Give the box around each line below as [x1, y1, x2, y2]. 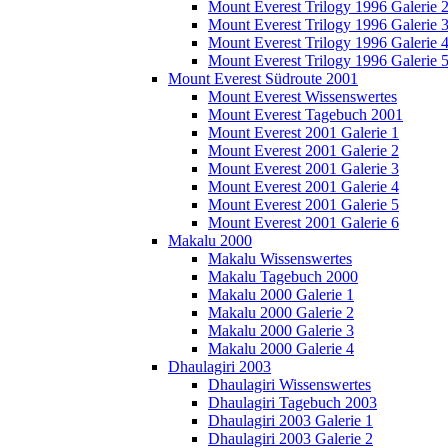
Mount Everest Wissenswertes [208, 88, 397, 106]
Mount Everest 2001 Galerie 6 [208, 214, 399, 232]
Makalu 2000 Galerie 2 [208, 304, 354, 322]
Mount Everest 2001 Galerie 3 [208, 160, 399, 178]
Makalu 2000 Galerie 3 [208, 322, 354, 340]
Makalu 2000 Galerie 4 [208, 340, 354, 358]
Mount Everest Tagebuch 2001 [208, 106, 403, 124]
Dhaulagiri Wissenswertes [208, 376, 371, 394]
